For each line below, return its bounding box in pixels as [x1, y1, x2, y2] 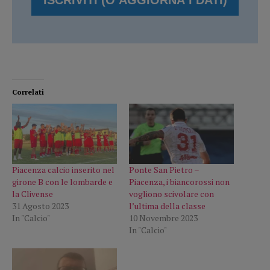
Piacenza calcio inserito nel [12, 163, 115, 175]
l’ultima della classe [129, 199, 206, 212]
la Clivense [12, 187, 53, 199]
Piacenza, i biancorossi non [129, 175, 230, 187]
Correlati [12, 87, 44, 97]
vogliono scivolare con [129, 187, 214, 199]
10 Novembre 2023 [129, 212, 198, 224]
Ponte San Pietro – [129, 163, 199, 175]
